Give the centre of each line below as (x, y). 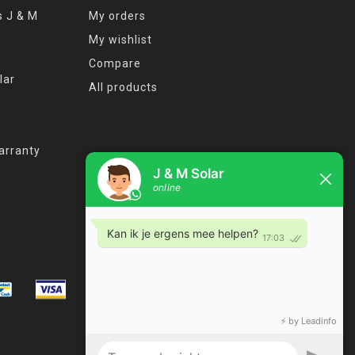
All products (123, 87)
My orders (117, 15)
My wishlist (120, 39)
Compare (115, 63)
